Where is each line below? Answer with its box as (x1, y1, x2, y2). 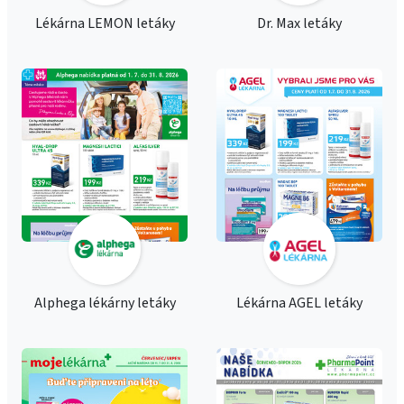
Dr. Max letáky (257, 14, 342, 33)
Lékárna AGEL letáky (236, 293, 363, 313)
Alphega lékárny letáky (33, 293, 176, 313)
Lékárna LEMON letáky (34, 14, 175, 33)
